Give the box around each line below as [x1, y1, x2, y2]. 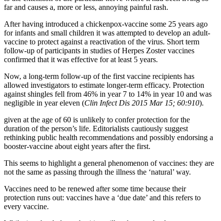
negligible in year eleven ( [4, 99, 84, 108]
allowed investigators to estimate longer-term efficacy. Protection [4, 81, 204, 90]
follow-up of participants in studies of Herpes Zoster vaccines [4, 46, 194, 55]
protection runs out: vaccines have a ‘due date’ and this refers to [4, 193, 201, 202]
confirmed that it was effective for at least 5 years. [4, 55, 158, 64]
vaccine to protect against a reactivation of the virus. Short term [4, 37, 199, 46]
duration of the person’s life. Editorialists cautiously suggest [4, 124, 188, 133]
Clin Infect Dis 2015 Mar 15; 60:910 [84, 99, 199, 108]
